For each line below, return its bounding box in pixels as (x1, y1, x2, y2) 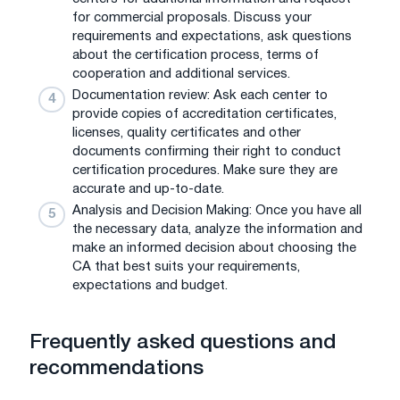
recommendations (29, 360, 204, 379)
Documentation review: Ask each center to (72, 88, 328, 102)
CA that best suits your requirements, (72, 260, 300, 273)
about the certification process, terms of (72, 48, 319, 62)
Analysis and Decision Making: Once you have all (72, 204, 362, 217)
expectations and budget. (72, 279, 228, 292)
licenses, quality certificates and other (72, 126, 301, 139)
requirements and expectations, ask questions (72, 29, 352, 43)
